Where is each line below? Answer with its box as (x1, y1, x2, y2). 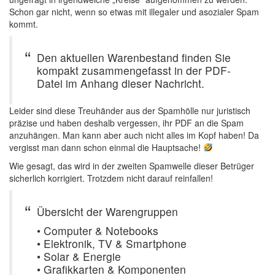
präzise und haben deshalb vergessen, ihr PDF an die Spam (9, 116, 244, 129)
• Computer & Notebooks (37, 222, 158, 238)
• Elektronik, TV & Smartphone (37, 235, 187, 251)
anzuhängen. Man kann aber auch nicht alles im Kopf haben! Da (9, 128, 259, 141)
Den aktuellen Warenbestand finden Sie (37, 49, 231, 65)
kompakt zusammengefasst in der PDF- (37, 62, 231, 78)
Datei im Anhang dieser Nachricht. (37, 75, 204, 91)
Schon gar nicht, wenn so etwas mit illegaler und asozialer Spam (9, 5, 259, 18)
